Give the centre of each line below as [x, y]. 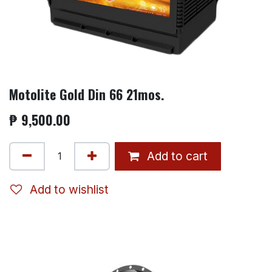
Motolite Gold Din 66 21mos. [87, 94]
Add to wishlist [69, 190]
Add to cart [176, 156]
